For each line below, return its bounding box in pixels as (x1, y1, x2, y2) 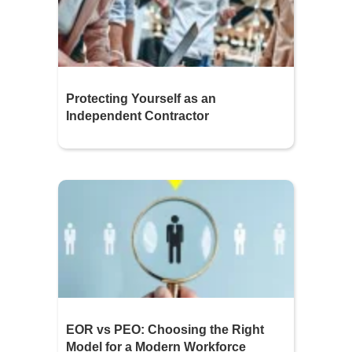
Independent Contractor (66, 109, 209, 123)
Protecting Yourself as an (66, 92, 216, 105)
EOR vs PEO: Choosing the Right (66, 323, 264, 336)
